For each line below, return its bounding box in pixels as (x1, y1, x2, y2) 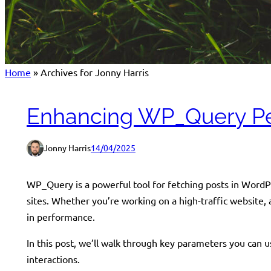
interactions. (27, 252, 80, 265)
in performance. (27, 210, 95, 223)
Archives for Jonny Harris (41, 65, 149, 78)
